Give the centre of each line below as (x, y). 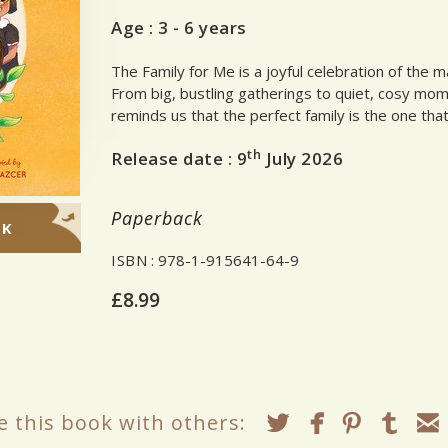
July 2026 (302, 158)
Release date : (171, 158)
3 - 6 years (202, 27)
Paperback (157, 218)
